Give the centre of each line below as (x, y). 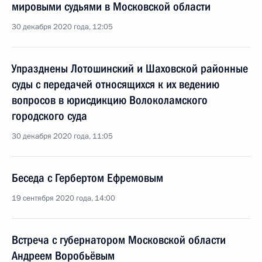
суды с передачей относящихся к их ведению (116, 84)
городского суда (49, 116)
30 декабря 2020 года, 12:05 (62, 27)
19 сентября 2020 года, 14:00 (63, 198)
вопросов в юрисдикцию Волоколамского (110, 100)
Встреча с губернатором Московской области (119, 240)
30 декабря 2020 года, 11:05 (62, 136)
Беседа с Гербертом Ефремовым (87, 178)
